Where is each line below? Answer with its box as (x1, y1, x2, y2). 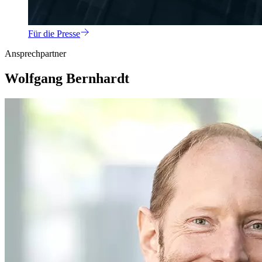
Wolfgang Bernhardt (5, 71, 129, 87)
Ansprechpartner (5, 49, 66, 59)
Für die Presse (28, 29, 80, 39)
